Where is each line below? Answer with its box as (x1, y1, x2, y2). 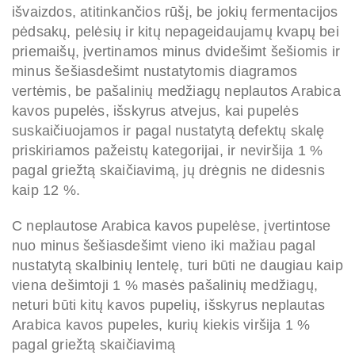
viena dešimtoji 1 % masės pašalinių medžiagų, (12, 277, 319, 294)
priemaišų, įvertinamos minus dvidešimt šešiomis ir (12, 44, 341, 60)
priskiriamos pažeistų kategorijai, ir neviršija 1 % (12, 143, 323, 159)
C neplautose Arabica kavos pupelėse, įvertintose (12, 218, 331, 235)
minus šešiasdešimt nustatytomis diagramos (12, 63, 298, 80)
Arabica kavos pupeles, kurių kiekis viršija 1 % (12, 317, 311, 334)
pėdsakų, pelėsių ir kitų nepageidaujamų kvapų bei (12, 24, 339, 40)
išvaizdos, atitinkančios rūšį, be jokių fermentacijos (12, 4, 338, 21)
